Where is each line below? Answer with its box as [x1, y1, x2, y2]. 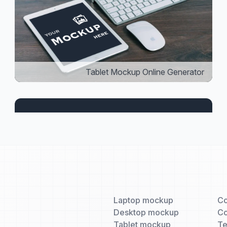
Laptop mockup [113, 195, 174, 206]
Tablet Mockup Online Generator [85, 67, 204, 78]
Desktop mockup [113, 207, 179, 218]
